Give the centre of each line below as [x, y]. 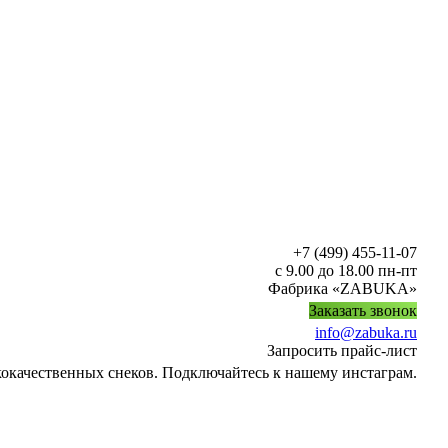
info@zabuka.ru [366, 332]
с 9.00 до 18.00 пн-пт [346, 270]
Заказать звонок [363, 310]
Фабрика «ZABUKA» [342, 288]
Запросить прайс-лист [342, 350]
